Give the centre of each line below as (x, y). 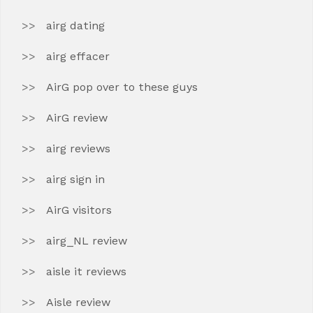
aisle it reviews (86, 271)
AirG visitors (79, 210)
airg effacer (78, 56)
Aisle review (78, 302)
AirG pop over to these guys (122, 87)
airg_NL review (87, 241)
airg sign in (75, 179)
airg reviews (78, 148)
